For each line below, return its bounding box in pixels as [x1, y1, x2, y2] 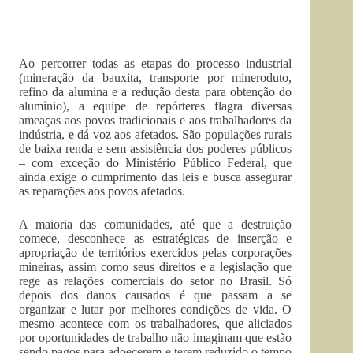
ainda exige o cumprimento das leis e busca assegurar [19, 170, 292, 184]
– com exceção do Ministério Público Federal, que [19, 156, 292, 169]
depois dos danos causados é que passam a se [19, 288, 292, 302]
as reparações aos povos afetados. [19, 184, 185, 198]
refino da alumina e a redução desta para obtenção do [19, 85, 292, 98]
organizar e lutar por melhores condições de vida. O [19, 303, 292, 316]
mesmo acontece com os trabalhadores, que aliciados [19, 317, 292, 330]
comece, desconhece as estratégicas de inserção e [19, 232, 292, 245]
